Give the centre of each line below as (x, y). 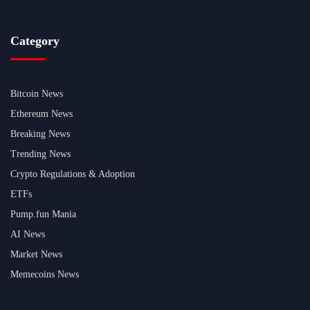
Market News (36, 254)
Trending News (40, 154)
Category (35, 40)
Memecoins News (45, 274)
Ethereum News (42, 113)
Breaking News (40, 134)
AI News (28, 234)
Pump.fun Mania (43, 214)
